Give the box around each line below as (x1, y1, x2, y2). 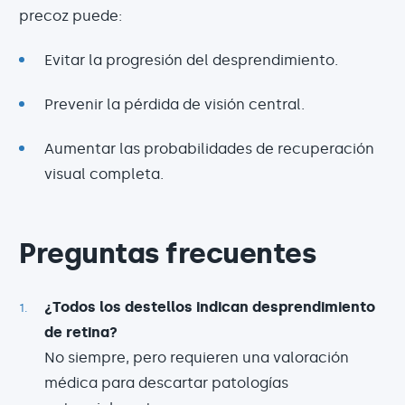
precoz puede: (19, 6, 122, 24)
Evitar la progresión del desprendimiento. (44, 51, 338, 69)
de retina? (44, 323, 118, 341)
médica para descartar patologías (44, 373, 288, 391)
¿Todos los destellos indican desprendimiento (44, 297, 375, 316)
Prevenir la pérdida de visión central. (44, 95, 305, 113)
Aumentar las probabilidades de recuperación (44, 139, 374, 157)
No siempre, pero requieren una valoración (44, 348, 349, 366)
